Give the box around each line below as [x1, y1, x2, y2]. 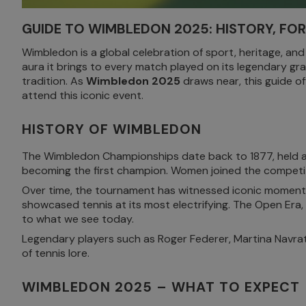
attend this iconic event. [22, 88, 143, 103]
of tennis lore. [22, 246, 89, 261]
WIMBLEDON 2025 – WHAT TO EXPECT [22, 278, 300, 296]
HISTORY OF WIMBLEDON [22, 120, 201, 139]
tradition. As [22, 74, 86, 89]
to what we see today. [22, 212, 134, 227]
